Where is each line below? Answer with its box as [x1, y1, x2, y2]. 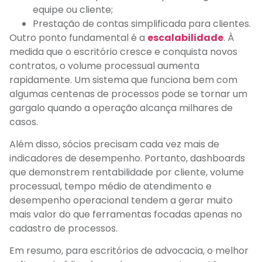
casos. [9, 115, 38, 129]
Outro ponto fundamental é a [9, 30, 147, 44]
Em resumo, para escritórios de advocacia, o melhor [9, 244, 249, 258]
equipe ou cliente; [33, 2, 113, 16]
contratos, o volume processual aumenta [9, 58, 199, 73]
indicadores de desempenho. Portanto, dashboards [9, 151, 245, 165]
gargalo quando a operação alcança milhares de [9, 101, 233, 115]
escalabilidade [147, 30, 223, 44]
